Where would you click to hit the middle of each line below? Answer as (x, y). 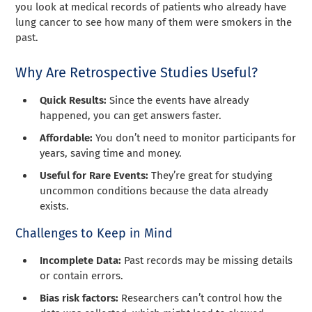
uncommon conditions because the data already (154, 190)
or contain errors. (82, 275)
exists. (55, 206)
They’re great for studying (212, 175)
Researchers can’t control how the (202, 298)
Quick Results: (75, 100)
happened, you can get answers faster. (131, 115)
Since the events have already (179, 100)
